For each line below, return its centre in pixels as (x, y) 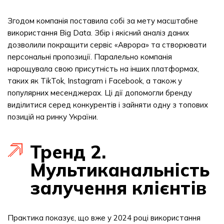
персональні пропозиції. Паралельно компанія (90, 57)
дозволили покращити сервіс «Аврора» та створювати (107, 45)
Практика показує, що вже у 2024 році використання (104, 218)
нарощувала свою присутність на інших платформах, (103, 69)
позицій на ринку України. (53, 117)
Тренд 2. (68, 152)
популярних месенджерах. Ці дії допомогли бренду (100, 93)
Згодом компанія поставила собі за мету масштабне (103, 21)
